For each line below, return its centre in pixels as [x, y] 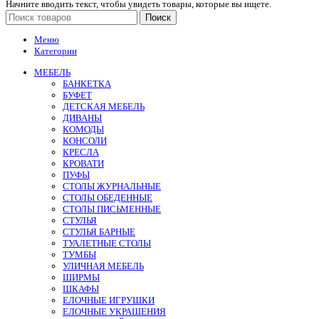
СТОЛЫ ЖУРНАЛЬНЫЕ [112, 186]
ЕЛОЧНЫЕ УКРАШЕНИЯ [114, 311]
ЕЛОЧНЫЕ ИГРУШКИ [109, 300]
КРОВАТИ [83, 163]
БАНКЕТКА [87, 83]
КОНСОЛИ [85, 140]
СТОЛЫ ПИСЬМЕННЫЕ [112, 209]
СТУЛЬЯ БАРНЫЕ [99, 231]
